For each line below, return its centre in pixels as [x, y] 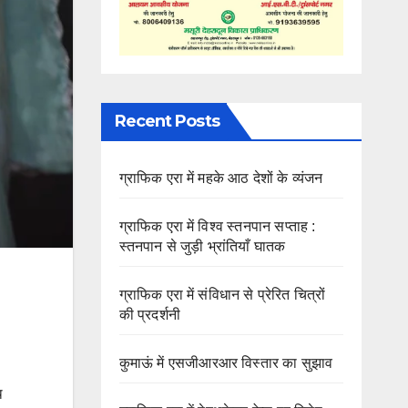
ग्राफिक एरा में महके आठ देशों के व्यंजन [221, 178]
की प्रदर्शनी [149, 315]
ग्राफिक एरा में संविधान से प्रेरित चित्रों [222, 295]
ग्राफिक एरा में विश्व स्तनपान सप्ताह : [217, 227]
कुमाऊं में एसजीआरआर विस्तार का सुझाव [226, 363]
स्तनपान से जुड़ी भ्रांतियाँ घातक [202, 247]
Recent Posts [167, 122]
